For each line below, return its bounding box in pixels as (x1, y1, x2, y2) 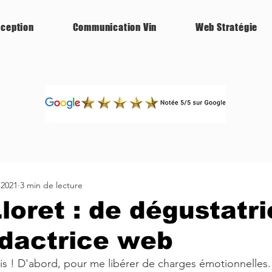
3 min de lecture (20, 179, 83, 191)
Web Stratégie (195, 21, 258, 33)
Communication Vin (72, 21, 157, 33)
